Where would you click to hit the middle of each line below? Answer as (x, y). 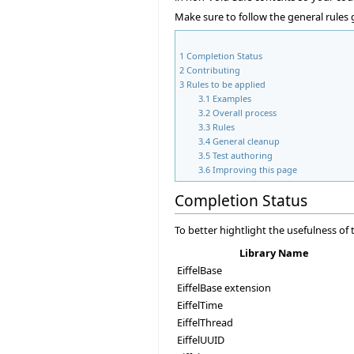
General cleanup (247, 141)
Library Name (274, 252)
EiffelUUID (201, 339)
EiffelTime (200, 305)
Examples (232, 98)
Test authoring (243, 155)
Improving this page (255, 169)
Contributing (213, 70)
